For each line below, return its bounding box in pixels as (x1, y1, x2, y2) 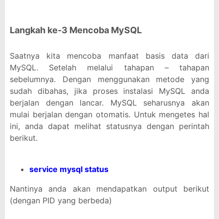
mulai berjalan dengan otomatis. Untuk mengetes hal (10, 109, 209, 119)
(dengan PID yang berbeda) (10, 196, 112, 205)
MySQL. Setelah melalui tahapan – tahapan (10, 63, 209, 72)
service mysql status (29, 164, 109, 174)
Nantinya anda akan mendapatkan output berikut (10, 184, 209, 194)
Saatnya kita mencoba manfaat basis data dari (10, 51, 209, 61)
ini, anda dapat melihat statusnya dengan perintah (10, 121, 209, 131)
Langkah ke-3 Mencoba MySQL (10, 25, 142, 35)
